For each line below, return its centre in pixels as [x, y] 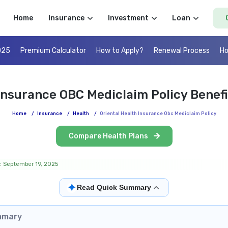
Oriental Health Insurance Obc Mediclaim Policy [158, 114]
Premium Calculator [53, 51]
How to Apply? [120, 51]
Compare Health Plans [109, 136]
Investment [128, 18]
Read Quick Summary [114, 188]
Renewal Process [182, 51]
